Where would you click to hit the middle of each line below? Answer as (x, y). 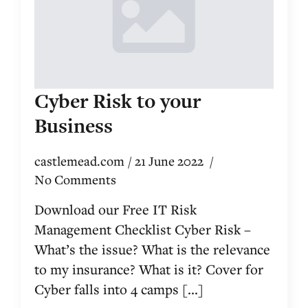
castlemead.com (79, 161)
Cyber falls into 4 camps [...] (119, 289)
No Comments (75, 180)
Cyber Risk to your (118, 101)
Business (74, 126)
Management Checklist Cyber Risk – (143, 230)
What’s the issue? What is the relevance (152, 250)
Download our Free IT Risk (115, 210)
